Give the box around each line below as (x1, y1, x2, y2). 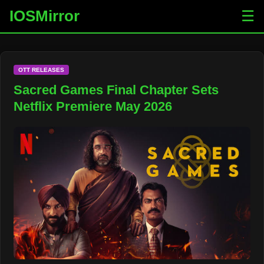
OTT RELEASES (18, 67, 65, 73)
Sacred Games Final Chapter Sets (14, 82, 219, 97)
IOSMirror (9, 7, 80, 25)
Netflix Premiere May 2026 (14, 99, 173, 114)
